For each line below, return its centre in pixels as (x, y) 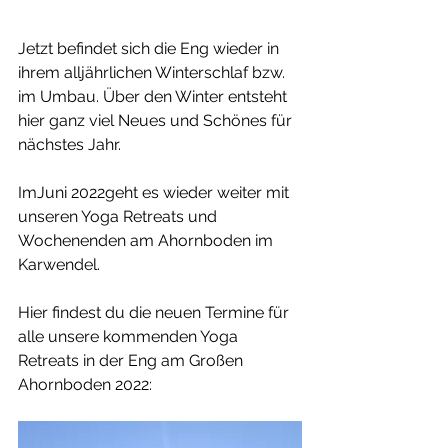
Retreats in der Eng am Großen (132, 361)
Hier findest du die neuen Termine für (155, 313)
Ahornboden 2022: (85, 385)
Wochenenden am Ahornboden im (147, 241)
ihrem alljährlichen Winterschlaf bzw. (153, 73)
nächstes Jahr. (69, 145)
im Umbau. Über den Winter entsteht (154, 97)
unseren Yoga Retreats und (119, 217)
